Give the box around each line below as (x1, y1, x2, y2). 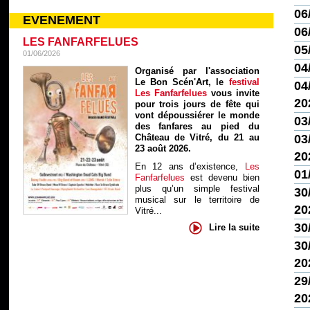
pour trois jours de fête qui (134, 98, 259, 109)
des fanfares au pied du (134, 120, 259, 131)
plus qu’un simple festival (134, 183, 259, 194)
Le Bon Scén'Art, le (134, 76, 229, 87)
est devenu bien (184, 172, 259, 183)
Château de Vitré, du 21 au (134, 131, 259, 143)
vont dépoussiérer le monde (134, 109, 259, 120)
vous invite (210, 87, 259, 98)
